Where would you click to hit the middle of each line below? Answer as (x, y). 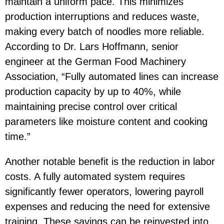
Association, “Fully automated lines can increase (112, 76)
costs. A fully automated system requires (95, 176)
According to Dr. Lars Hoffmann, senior (92, 46)
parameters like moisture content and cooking (106, 121)
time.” (18, 136)
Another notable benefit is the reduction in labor (110, 161)
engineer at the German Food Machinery (95, 61)
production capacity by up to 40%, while (93, 91)
